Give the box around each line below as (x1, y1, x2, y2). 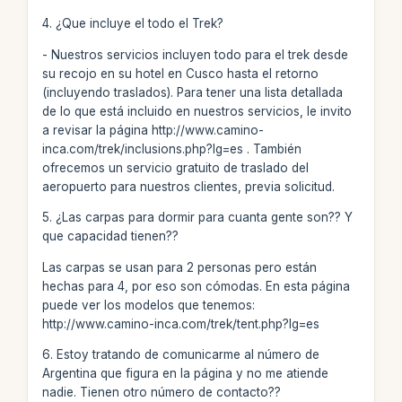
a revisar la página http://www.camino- (41, 122, 264, 137)
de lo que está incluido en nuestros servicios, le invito (41, 103, 352, 118)
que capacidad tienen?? (41, 229, 179, 243)
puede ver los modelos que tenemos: (41, 297, 255, 312)
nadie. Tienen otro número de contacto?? (41, 385, 281, 399)
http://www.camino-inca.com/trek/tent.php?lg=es (41, 316, 319, 331)
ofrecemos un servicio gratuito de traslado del (41, 160, 309, 175)
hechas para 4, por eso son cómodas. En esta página (41, 278, 350, 293)
